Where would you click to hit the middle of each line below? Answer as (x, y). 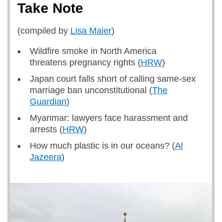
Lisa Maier (91, 31)
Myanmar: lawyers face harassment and (109, 118)
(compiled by (44, 31)
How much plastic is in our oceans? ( (102, 146)
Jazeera (46, 157)
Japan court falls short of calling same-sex (113, 79)
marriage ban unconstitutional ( (91, 90)
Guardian (48, 102)
